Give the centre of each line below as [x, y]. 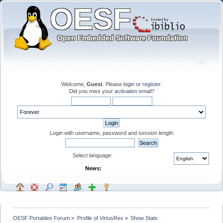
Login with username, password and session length [111, 133]
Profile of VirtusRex [100, 218]
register [151, 84]
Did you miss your [92, 91]
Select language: [93, 155]
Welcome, [74, 84]
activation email [133, 91]
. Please [113, 84]
